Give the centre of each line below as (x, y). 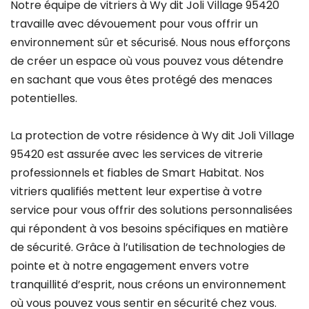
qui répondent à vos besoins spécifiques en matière (149, 228)
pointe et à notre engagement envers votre (130, 266)
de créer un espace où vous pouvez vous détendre (147, 61)
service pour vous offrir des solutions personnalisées (151, 210)
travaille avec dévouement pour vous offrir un (134, 23)
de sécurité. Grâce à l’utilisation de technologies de (148, 247)
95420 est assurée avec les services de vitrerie (137, 154)
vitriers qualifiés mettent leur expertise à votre (136, 191)
